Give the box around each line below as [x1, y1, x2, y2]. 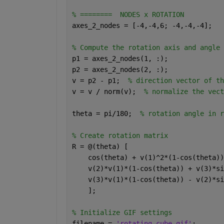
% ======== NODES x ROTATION [71, 10, 188, 18]
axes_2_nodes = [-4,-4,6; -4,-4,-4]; [71, 21, 216, 29]
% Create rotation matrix [71, 131, 172, 139]
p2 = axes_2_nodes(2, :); [71, 65, 172, 73]
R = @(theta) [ [71, 142, 132, 150]
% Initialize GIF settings [71, 208, 176, 216]
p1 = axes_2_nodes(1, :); [71, 54, 172, 62]
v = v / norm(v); [71, 87, 144, 95]
